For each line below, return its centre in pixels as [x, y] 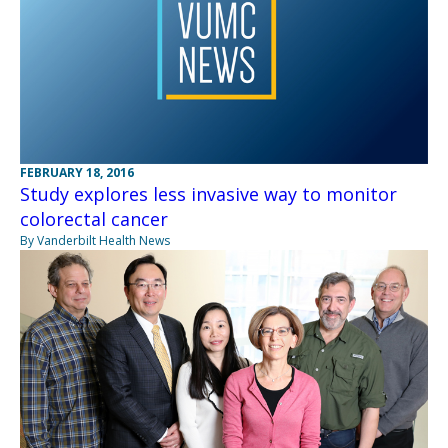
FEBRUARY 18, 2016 [77, 173]
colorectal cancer [94, 219]
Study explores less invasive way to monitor [208, 194]
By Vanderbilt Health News [95, 241]
